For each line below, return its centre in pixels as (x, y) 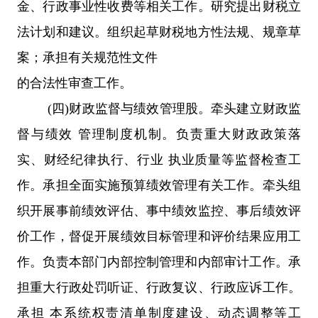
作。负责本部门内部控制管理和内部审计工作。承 (159, 262)
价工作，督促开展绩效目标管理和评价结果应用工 (159, 236)
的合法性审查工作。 (75, 83)
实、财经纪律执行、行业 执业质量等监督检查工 (159, 159)
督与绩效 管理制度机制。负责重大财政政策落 (159, 134)
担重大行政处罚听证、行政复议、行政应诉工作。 (159, 287)
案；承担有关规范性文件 (87, 57)
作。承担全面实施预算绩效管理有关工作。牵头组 (159, 185)
